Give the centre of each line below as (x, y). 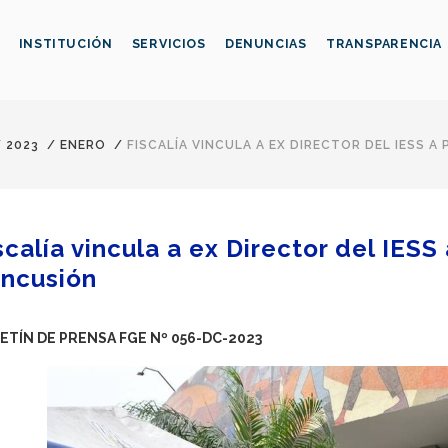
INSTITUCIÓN (65, 44)
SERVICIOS (168, 44)
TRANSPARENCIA (384, 44)
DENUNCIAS (265, 44)
